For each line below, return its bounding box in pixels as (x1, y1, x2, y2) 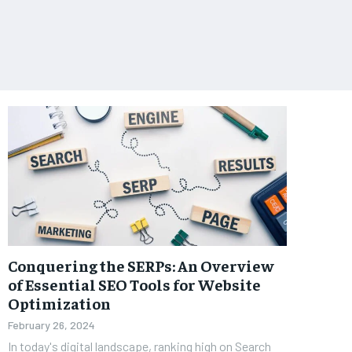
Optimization (8, 292, 111, 313)
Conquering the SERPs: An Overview (8, 255, 274, 275)
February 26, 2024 (8, 317, 95, 332)
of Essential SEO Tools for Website (8, 273, 261, 294)
